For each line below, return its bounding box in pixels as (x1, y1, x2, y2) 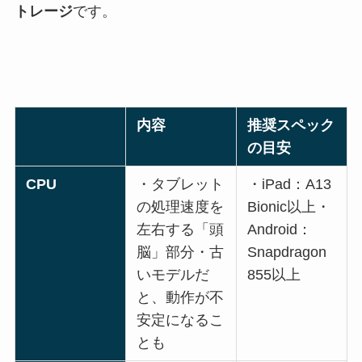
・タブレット (137, 176, 225, 193)
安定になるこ (137, 312, 225, 329)
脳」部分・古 (137, 244, 225, 261)
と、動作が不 (137, 289, 225, 306)
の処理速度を (137, 199, 225, 216)
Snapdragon (247, 244, 327, 261)
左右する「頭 (137, 221, 225, 238)
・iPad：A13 (247, 176, 332, 193)
